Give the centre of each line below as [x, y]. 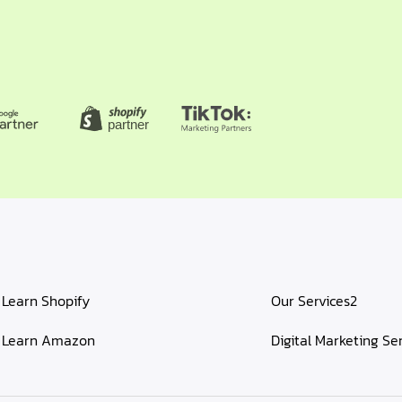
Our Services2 [314, 301]
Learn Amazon [48, 341]
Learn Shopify [46, 301]
